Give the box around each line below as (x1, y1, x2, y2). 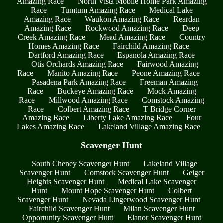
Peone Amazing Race (132, 68, 200, 77)
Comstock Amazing (142, 95, 204, 104)
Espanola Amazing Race (117, 50, 195, 59)
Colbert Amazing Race (57, 104, 129, 113)
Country (179, 32, 205, 41)
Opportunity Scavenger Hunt (22, 213, 113, 222)
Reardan (173, 14, 200, 23)
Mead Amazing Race (99, 32, 165, 41)
